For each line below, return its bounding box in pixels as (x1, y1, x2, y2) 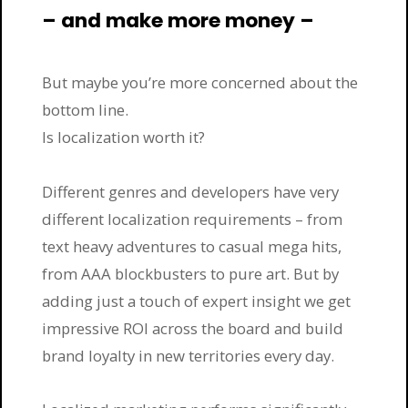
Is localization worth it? (42, 127, 206, 148)
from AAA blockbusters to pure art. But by (42, 262, 340, 284)
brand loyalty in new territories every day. (42, 344, 335, 366)
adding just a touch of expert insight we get (42, 290, 352, 311)
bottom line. (42, 99, 129, 121)
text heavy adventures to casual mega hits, (42, 235, 342, 257)
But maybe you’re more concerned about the (42, 72, 359, 94)
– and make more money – (42, 5, 315, 35)
